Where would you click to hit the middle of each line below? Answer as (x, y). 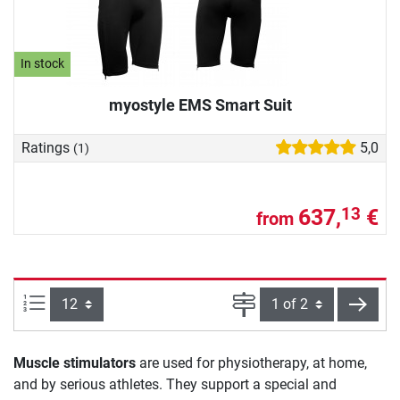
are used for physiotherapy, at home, (251, 362)
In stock (43, 64)
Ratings (47, 147)
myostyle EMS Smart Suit (200, 104)
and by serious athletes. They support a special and (175, 384)
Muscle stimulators (75, 362)
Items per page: (94, 302)
